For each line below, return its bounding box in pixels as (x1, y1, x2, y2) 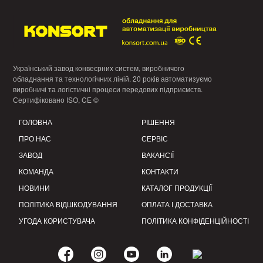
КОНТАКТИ (141, 166, 178, 177)
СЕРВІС (141, 133, 168, 144)
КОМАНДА (18, 166, 53, 177)
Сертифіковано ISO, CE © (13, 95, 99, 105)
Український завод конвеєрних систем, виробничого (13, 63, 185, 73)
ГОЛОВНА (18, 117, 52, 127)
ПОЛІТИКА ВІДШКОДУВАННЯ (18, 199, 117, 210)
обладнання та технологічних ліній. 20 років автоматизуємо (13, 73, 213, 84)
